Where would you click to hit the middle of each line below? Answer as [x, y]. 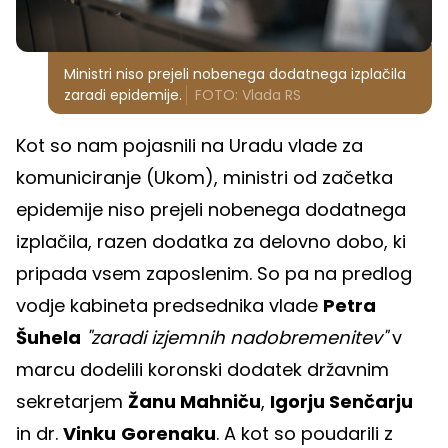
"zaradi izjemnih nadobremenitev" [236, 337]
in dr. [39, 433]
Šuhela [48, 337]
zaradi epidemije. [123, 94]
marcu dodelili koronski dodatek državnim [202, 369]
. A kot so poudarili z [304, 433]
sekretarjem [72, 401]
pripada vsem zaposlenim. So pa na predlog [214, 273]
